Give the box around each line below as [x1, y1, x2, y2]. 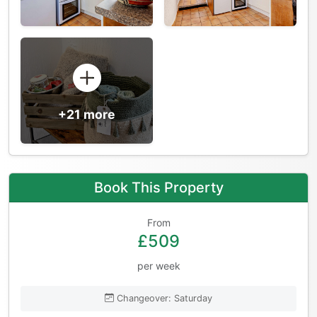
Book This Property [93, 178, 224, 196]
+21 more [58, 106, 115, 122]
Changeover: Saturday [117, 292, 212, 304]
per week [137, 259, 180, 272]
